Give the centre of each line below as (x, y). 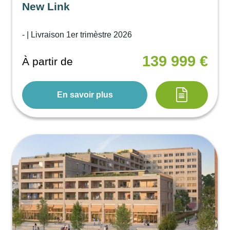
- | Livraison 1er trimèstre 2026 (77, 34)
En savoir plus (85, 94)
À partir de (48, 62)
